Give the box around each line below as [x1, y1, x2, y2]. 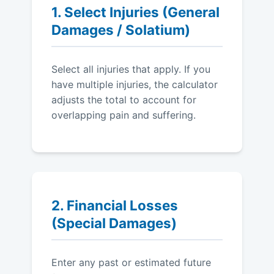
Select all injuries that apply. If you [51, 63, 210, 76]
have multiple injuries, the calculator [51, 78, 218, 91]
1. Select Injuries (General [51, 4, 220, 21]
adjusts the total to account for [51, 94, 196, 106]
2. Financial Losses [51, 197, 178, 214]
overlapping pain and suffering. [51, 109, 196, 122]
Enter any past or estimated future [51, 256, 211, 269]
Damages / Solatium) [51, 21, 190, 39]
